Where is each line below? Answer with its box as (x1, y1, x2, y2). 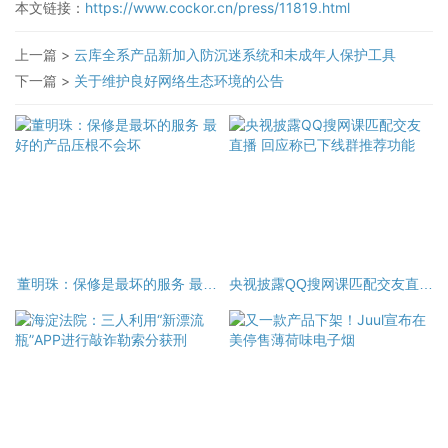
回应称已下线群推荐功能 (254, 290, 408, 307)
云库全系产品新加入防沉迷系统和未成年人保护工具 (74, 46, 396, 63)
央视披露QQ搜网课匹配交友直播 (229, 275, 433, 292)
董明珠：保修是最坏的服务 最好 (17, 275, 217, 292)
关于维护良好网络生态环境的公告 (74, 72, 284, 89)
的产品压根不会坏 (61, 290, 173, 307)
